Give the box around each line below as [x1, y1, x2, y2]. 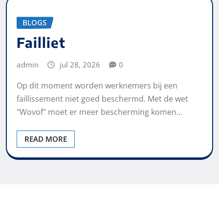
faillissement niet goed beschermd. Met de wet [17, 93, 188, 104]
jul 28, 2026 [59, 60, 100, 70]
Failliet [17, 34, 66, 51]
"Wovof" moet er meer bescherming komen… [17, 106, 182, 117]
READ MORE [24, 133, 67, 144]
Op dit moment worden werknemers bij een [17, 80, 177, 91]
